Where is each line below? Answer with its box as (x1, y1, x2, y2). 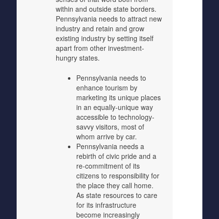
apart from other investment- (55, 43, 144, 53)
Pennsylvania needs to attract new (55, 14, 162, 23)
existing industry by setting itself (55, 33, 153, 43)
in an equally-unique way (76, 102, 153, 112)
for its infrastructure (76, 200, 136, 210)
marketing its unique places (76, 92, 161, 102)
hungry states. (55, 53, 100, 63)
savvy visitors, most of (76, 122, 144, 131)
